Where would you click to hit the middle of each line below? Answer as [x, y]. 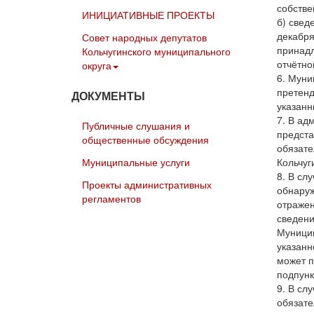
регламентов [111, 199]
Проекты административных [147, 185]
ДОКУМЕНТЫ [108, 95]
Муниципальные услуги [136, 162]
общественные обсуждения [145, 140]
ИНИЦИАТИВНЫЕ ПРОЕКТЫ [148, 15]
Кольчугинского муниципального [156, 52]
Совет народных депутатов [144, 37]
